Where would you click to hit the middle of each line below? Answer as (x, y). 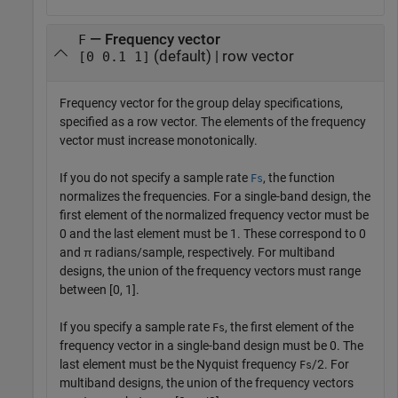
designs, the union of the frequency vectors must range (210, 271)
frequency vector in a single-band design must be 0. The (211, 346)
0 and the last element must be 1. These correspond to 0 (213, 234)
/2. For (330, 365)
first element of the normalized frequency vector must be (214, 215)
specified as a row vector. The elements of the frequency (213, 122)
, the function (299, 178)
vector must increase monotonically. (159, 141)
